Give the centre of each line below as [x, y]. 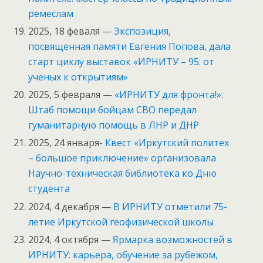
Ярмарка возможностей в [173, 239]
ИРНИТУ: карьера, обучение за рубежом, [123, 254]
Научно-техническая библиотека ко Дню [123, 173]
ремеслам [51, 13]
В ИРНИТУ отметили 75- [171, 206]
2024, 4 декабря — [71, 206]
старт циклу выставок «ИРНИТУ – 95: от [122, 62]
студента [49, 189]
